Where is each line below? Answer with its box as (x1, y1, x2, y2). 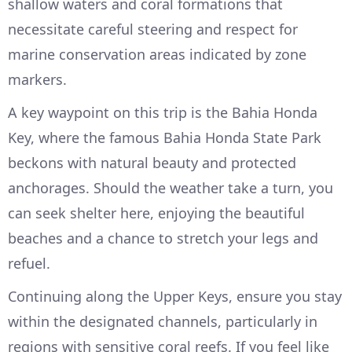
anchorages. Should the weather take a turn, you (8, 178, 333, 198)
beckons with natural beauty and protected (8, 153, 296, 173)
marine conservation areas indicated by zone (8, 45, 306, 64)
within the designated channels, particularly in (8, 312, 317, 332)
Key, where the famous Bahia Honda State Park (8, 128, 321, 148)
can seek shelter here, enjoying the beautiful (8, 203, 305, 223)
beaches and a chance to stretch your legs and (8, 229, 318, 248)
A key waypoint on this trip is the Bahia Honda (8, 103, 317, 123)
